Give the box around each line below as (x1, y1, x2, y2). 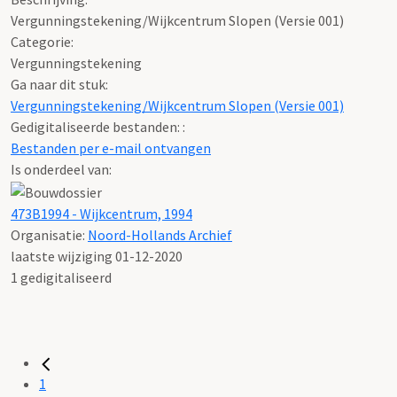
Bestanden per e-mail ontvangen (11, 138, 211, 157)
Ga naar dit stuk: (11, 74, 108, 93)
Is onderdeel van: (11, 160, 112, 178)
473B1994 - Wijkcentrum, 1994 (11, 204, 192, 222)
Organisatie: (11, 225, 88, 244)
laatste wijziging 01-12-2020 (11, 246, 183, 265)
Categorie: (11, 32, 74, 51)
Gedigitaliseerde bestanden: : (11, 117, 185, 136)
